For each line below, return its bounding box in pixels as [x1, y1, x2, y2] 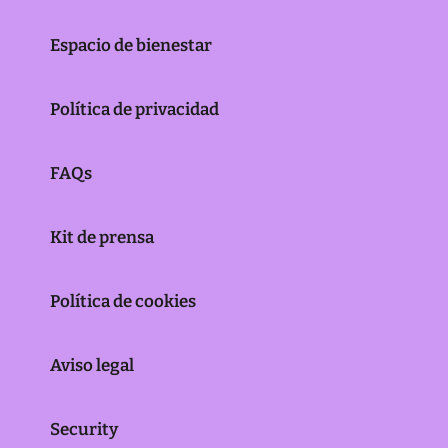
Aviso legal [49, 354, 134, 376]
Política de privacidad [49, 98, 219, 120]
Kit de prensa [49, 226, 154, 248]
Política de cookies [49, 290, 196, 312]
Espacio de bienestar [49, 34, 212, 56]
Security [49, 418, 118, 440]
